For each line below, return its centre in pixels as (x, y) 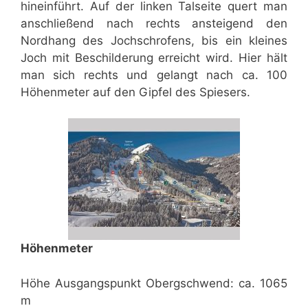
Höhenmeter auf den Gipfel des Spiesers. (135, 92)
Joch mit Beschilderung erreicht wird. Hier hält (154, 57)
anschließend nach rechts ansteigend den (154, 23)
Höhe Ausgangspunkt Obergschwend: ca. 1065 (154, 283)
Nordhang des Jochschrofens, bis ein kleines (154, 40)
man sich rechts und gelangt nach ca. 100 (154, 75)
